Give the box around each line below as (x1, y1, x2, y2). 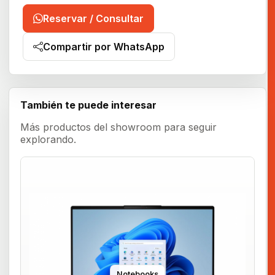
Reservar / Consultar (43, 12, 144, 25)
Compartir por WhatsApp (43, 41, 165, 53)
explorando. (20, 133, 76, 146)
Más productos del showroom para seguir (20, 121, 217, 134)
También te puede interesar (20, 99, 157, 112)
